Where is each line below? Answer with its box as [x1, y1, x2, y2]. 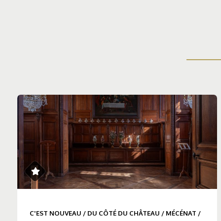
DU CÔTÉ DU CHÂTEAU [87, 209, 160, 218]
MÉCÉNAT [166, 209, 196, 218]
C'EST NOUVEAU [30, 209, 81, 218]
